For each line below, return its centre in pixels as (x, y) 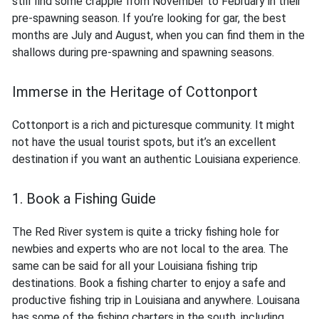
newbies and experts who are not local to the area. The (150, 249)
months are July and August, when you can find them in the (158, 36)
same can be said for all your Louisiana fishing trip (135, 266)
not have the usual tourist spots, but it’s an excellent (144, 142)
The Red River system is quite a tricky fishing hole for (146, 232)
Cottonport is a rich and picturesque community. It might (153, 125)
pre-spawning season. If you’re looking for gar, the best (149, 19)
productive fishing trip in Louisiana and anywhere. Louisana (156, 300)
